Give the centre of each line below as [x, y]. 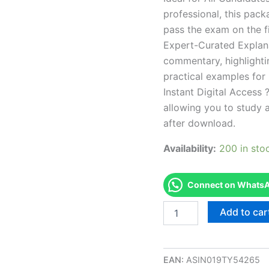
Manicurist [183, 230]
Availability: [190, 148]
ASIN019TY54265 [223, 259]
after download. [199, 123]
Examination [186, 242]
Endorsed [182, 206]
